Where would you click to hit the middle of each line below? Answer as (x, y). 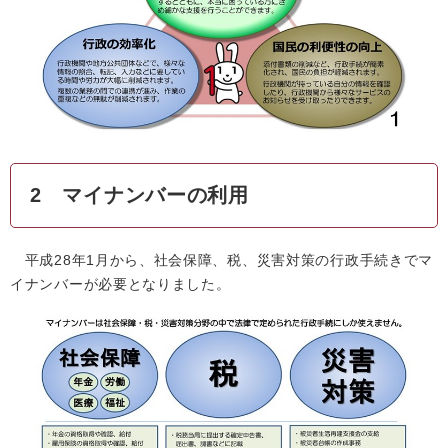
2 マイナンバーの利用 (139, 195)
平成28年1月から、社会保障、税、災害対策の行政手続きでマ (221, 260)
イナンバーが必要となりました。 (120, 284)
